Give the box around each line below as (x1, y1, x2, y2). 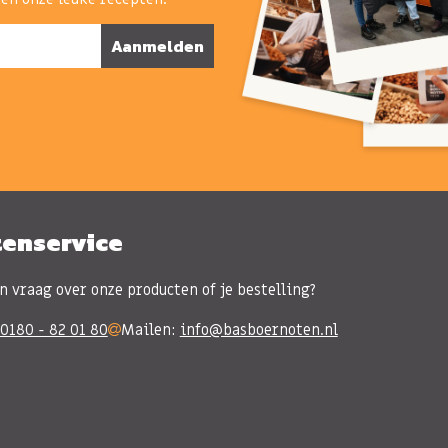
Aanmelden (111, 33, 204, 58)
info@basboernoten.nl (179, 319, 338, 340)
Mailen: (120, 319, 180, 340)
